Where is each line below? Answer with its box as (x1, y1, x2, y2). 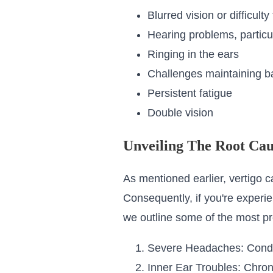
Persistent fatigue (147, 87, 232, 100)
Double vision (147, 107, 213, 119)
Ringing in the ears (147, 48, 239, 61)
